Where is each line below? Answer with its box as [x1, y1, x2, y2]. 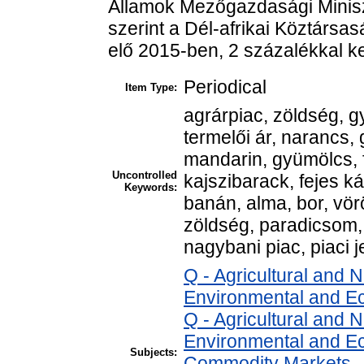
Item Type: [125, 80, 177, 93]
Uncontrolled [112, 168, 177, 181]
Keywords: [124, 180, 177, 193]
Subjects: [130, 345, 177, 358]
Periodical [184, 76, 266, 97]
